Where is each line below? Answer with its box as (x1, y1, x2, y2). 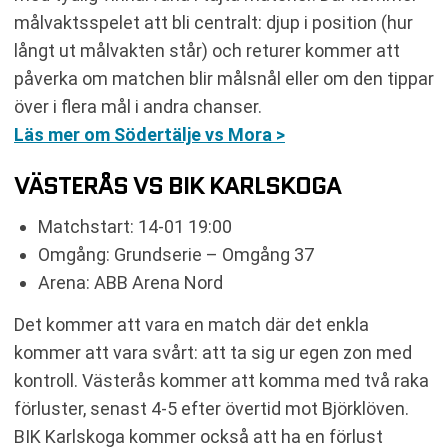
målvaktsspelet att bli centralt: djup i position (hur (14, 12, 413, 33)
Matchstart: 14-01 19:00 (38, 216, 232, 237)
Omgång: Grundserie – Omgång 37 (38, 244, 314, 265)
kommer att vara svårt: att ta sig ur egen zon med (14, 342, 412, 363)
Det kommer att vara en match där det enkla (14, 314, 369, 335)
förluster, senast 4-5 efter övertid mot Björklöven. (14, 398, 409, 419)
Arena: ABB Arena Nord (38, 272, 223, 293)
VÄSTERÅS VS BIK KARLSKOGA (14, 168, 341, 203)
